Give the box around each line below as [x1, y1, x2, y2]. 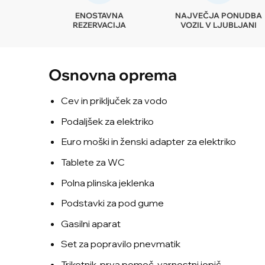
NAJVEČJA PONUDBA [174, 11, 262, 21]
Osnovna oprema [49, 65, 177, 85]
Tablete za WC [60, 156, 125, 168]
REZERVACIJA [72, 20, 126, 30]
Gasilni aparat [60, 217, 121, 230]
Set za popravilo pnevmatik [60, 238, 180, 250]
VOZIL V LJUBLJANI [180, 20, 257, 30]
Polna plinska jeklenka [60, 176, 154, 189]
